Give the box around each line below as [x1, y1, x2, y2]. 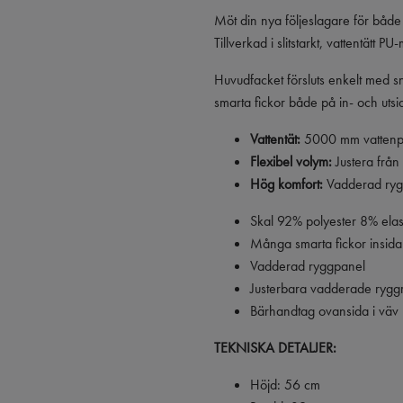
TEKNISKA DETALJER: [214, 338, 336, 358]
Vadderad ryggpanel [250, 256, 365, 276]
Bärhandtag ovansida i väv [250, 301, 399, 321]
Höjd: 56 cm [250, 375, 324, 395]
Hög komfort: [250, 175, 323, 194]
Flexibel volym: [250, 152, 332, 172]
